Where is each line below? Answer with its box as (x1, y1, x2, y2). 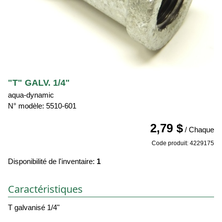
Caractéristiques (8, 182, 83, 196)
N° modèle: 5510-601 (8, 102, 76, 111)
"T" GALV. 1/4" (8, 78, 70, 88)
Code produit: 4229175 (152, 140, 214, 147)
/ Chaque (183, 125, 214, 134)
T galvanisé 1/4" (8, 203, 59, 212)
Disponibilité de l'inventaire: (8, 157, 97, 166)
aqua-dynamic (8, 91, 54, 100)
